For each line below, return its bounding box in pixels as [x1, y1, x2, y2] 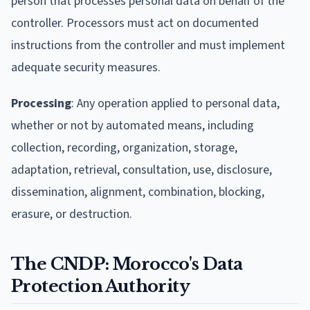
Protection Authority [11, 275, 190, 296]
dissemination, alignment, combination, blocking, [11, 183, 264, 201]
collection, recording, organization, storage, [11, 138, 237, 156]
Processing [11, 94, 71, 112]
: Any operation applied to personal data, [71, 94, 280, 112]
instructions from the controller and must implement [11, 36, 285, 54]
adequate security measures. [11, 58, 161, 76]
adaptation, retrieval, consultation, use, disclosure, [11, 161, 272, 179]
